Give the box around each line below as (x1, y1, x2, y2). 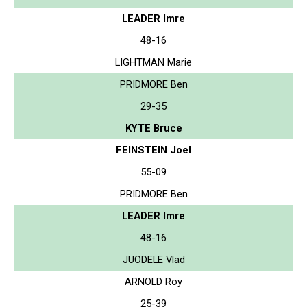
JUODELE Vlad (122, 253, 185, 266)
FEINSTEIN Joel (116, 143, 191, 156)
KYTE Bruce (125, 121, 182, 134)
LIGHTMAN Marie (115, 56, 192, 69)
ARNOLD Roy (125, 275, 182, 288)
